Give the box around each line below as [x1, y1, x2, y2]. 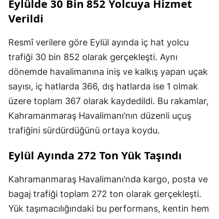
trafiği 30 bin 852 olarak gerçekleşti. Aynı [8, 52, 177, 63]
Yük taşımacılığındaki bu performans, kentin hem [8, 203, 209, 214]
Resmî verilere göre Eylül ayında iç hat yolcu [8, 37, 189, 48]
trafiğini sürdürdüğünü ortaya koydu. [8, 125, 160, 136]
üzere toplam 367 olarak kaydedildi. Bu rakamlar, [8, 96, 209, 107]
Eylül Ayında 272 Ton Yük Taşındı [8, 148, 182, 163]
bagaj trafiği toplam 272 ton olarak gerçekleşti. [8, 189, 201, 199]
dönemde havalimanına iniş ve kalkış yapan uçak [8, 66, 208, 77]
